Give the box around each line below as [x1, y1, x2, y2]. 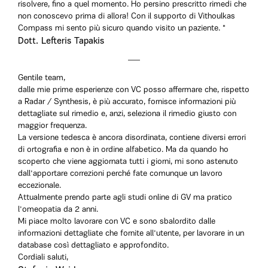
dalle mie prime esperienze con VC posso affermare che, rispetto [18, 86, 249, 95]
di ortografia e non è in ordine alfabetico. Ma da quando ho [18, 145, 229, 154]
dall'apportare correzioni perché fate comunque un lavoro [18, 169, 223, 178]
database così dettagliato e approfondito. [18, 241, 169, 250]
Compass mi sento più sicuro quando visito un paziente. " [18, 24, 226, 33]
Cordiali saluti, [18, 253, 68, 262]
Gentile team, [18, 74, 65, 83]
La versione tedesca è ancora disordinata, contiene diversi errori [18, 133, 246, 142]
